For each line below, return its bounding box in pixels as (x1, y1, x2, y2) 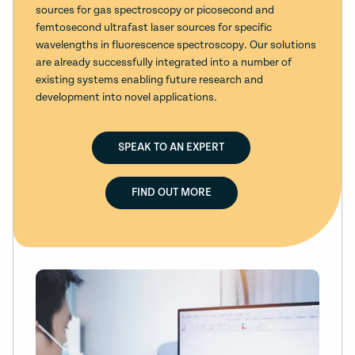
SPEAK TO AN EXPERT (118, 141, 224, 155)
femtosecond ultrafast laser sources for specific (36, 21, 272, 35)
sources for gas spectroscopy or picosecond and (36, 4, 274, 17)
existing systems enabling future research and (36, 74, 263, 87)
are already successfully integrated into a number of (36, 56, 292, 70)
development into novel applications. (36, 91, 217, 105)
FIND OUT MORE (131, 186, 212, 200)
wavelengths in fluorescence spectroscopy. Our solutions (36, 39, 316, 52)
